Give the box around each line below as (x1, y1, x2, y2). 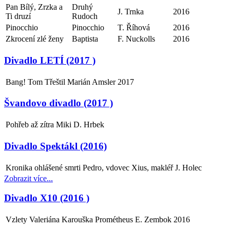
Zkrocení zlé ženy (6, 34, 64, 44)
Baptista (72, 34, 98, 44)
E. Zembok (135, 215, 171, 224)
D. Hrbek (73, 120, 104, 129)
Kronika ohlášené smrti (6, 163, 81, 172)
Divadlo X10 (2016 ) (4, 193, 89, 204)
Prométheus (95, 215, 133, 224)
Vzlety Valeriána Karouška (6, 215, 93, 224)
